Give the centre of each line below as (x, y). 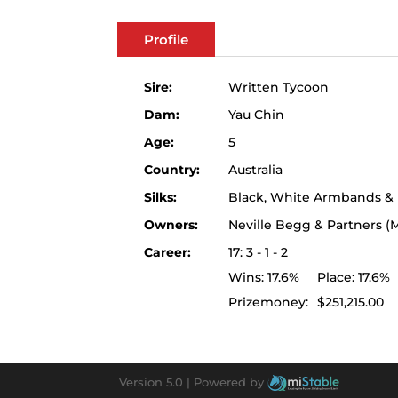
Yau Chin (256, 114)
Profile (166, 39)
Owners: (171, 224)
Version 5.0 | (155, 382)
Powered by (229, 382)
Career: (167, 252)
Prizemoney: (268, 302)
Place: (336, 277)
